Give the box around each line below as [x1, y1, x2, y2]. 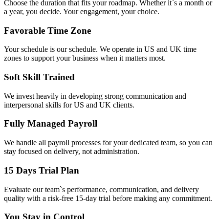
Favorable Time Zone [4, 25, 91, 36]
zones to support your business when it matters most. [4, 54, 166, 63]
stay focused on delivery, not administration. [4, 147, 139, 156]
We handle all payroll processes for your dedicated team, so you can [4, 138, 213, 147]
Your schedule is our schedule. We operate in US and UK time [4, 45, 197, 54]
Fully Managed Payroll [4, 118, 97, 129]
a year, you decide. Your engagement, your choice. [4, 7, 159, 16]
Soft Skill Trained [4, 72, 75, 82]
